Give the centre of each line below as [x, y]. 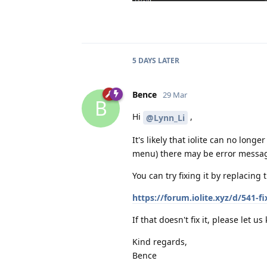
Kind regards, [160, 241]
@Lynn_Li [165, 117]
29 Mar [175, 94]
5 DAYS [144, 60]
